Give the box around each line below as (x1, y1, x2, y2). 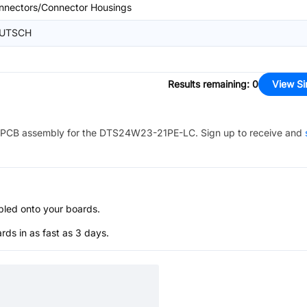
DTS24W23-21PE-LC (99, 127, 195, 138)
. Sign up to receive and (195, 127, 302, 138)
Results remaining (168, 78, 247, 90)
